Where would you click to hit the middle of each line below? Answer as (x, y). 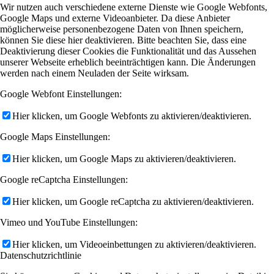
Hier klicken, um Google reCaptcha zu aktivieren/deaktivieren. (133, 202)
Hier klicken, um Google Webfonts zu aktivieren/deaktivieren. (132, 116)
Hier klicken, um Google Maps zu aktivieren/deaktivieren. (124, 159)
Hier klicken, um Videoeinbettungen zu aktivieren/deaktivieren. (134, 245)
